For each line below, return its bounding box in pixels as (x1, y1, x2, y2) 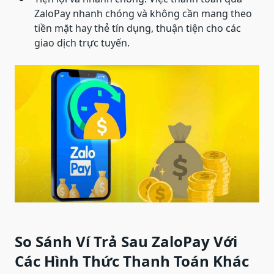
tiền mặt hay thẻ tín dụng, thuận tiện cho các (34, 21, 241, 35)
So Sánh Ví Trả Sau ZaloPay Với (15, 231, 237, 252)
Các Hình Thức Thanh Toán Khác (15, 251, 249, 272)
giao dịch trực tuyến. (34, 36, 130, 50)
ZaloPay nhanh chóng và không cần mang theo (34, 7, 252, 21)
